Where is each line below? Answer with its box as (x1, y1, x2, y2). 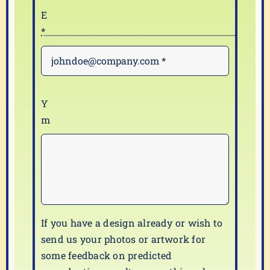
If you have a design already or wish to (41, 216, 223, 229)
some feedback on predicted (41, 249, 172, 262)
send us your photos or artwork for (41, 233, 206, 245)
